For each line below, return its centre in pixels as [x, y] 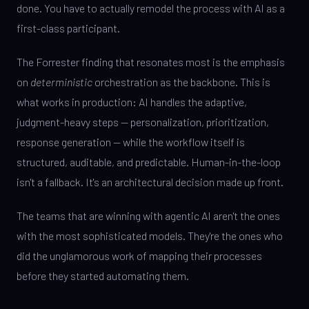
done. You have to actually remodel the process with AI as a [151, 8]
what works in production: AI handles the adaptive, [132, 102]
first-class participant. [68, 28]
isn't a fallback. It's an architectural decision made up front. [150, 182]
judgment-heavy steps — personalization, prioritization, [143, 122]
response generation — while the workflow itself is [131, 142]
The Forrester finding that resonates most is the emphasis [151, 62]
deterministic [61, 82]
